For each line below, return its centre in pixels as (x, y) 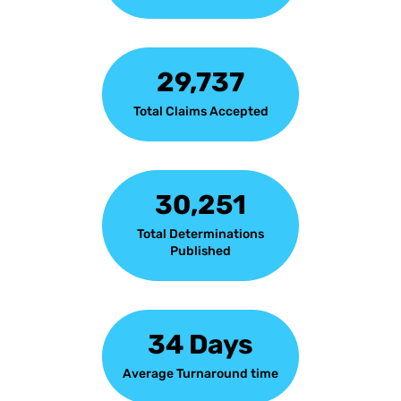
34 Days (200, 345)
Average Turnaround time (200, 374)
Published (200, 252)
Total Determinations (200, 235)
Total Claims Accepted (200, 112)
